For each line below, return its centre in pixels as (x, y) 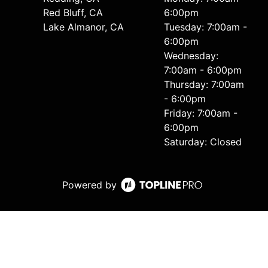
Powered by (89, 185)
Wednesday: (191, 55)
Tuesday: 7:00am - (205, 27)
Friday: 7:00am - (201, 113)
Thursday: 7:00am (204, 84)
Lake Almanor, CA (83, 27)
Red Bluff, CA (73, 12)
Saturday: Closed (203, 141)
